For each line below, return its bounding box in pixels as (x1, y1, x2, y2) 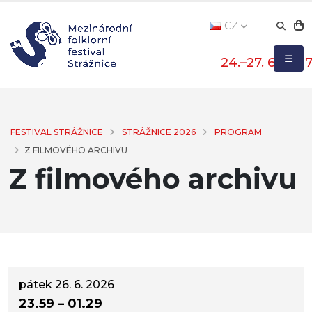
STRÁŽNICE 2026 (122, 127, 196, 137)
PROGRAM (214, 127, 262, 137)
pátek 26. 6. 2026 (19, 278, 114, 291)
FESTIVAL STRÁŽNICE (10, 127, 103, 137)
